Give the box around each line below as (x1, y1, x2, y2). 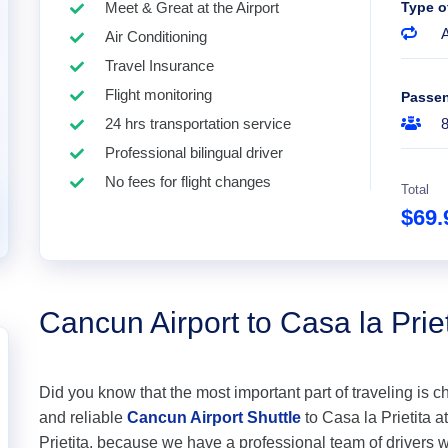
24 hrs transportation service (105, 115, 291, 132)
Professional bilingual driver (105, 144, 283, 161)
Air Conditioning (105, 28, 207, 45)
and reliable (39, 409, 127, 426)
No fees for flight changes (105, 173, 271, 190)
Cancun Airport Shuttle (127, 409, 301, 426)
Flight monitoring (105, 86, 212, 103)
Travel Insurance (105, 57, 214, 74)
